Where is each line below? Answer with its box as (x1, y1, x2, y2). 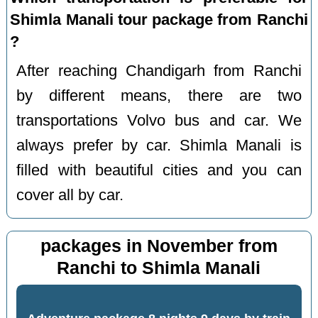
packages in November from (40, 236, 278, 256)
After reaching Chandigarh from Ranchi (16, 62, 302, 80)
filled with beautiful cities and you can (16, 162, 302, 180)
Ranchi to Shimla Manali (57, 258, 261, 278)
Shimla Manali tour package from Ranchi (10, 11, 308, 29)
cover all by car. (16, 187, 124, 204)
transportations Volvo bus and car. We (16, 112, 302, 130)
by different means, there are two (16, 87, 302, 105)
